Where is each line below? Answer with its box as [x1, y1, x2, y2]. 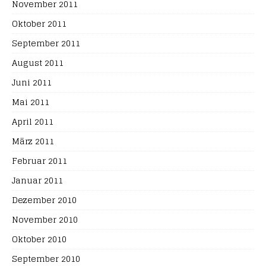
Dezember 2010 [12, 192, 77, 207]
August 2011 [12, 55, 64, 70]
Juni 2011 [12, 75, 52, 90]
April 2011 [12, 114, 53, 129]
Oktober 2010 [12, 232, 66, 246]
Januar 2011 [12, 173, 63, 188]
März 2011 [12, 134, 54, 148]
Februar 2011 [12, 153, 67, 168]
